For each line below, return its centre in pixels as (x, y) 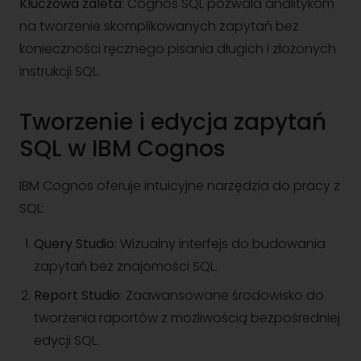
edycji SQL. (66, 340)
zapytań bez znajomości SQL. (126, 266)
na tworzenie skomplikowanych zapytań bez (159, 26)
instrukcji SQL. (60, 71)
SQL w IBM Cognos (122, 149)
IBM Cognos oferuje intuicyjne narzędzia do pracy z (180, 186)
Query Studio (74, 244)
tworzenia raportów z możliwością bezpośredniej (187, 318)
